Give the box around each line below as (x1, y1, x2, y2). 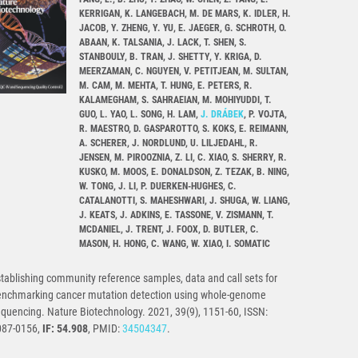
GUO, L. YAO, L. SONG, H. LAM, (79, 109, 201, 121)
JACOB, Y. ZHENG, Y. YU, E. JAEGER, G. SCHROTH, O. (79, 22, 287, 34)
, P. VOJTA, (244, 109, 287, 121)
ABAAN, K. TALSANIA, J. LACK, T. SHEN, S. (79, 37, 247, 49)
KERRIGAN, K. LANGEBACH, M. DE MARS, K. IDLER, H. (79, 8, 291, 20)
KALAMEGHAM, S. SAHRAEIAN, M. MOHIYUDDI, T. (79, 94, 272, 106)
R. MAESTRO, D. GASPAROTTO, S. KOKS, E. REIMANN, (79, 123, 288, 135)
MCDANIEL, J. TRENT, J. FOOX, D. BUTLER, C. (79, 224, 259, 236)
